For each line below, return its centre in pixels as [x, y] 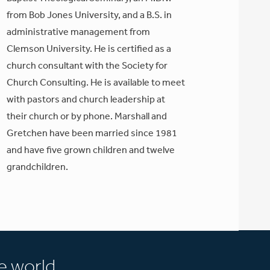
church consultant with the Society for [87, 65]
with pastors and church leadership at [86, 99]
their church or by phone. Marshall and [86, 116]
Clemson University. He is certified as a [89, 49]
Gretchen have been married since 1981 [92, 133]
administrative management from [78, 32]
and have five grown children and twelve [90, 150]
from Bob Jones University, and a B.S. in [89, 15]
